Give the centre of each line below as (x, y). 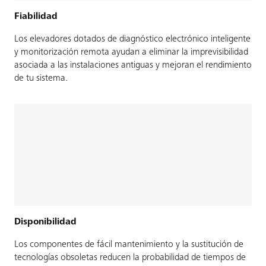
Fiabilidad (36, 17)
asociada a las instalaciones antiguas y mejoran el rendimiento (133, 66)
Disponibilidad (45, 222)
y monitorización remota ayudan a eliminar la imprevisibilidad (131, 53)
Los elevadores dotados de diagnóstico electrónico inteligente (132, 39)
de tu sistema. (41, 79)
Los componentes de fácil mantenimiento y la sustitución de (129, 244)
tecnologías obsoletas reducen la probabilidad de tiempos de (130, 257)
